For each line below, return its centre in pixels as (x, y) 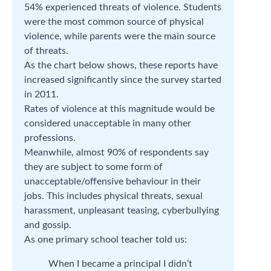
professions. (50, 138)
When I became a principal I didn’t (120, 263)
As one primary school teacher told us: (106, 239)
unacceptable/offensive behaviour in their (113, 181)
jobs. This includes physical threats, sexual (113, 196)
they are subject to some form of (93, 167)
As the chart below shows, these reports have (121, 65)
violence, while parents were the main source (120, 36)
